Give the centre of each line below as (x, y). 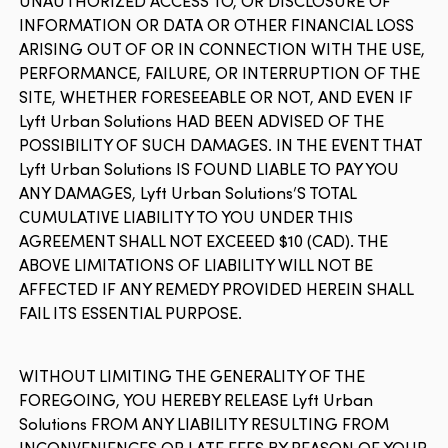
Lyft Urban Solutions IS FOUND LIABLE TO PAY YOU (209, 168)
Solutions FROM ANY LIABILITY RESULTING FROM (204, 423)
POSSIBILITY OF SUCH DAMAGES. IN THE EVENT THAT (221, 144)
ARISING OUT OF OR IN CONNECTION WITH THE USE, (222, 48)
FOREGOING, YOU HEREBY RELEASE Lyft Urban (196, 399)
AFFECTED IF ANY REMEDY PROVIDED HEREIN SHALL (216, 288)
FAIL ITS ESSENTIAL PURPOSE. (131, 312)
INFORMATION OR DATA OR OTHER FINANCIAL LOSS (217, 24)
